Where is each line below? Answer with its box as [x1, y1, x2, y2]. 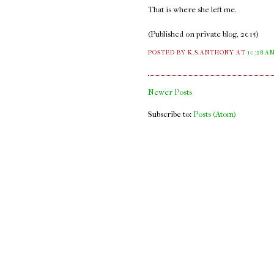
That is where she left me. [148, 5, 239, 15]
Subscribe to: [148, 109, 193, 119]
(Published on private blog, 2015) [148, 29, 259, 39]
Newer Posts [148, 87, 192, 97]
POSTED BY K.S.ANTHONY [148, 49, 237, 57]
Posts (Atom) [193, 109, 236, 119]
